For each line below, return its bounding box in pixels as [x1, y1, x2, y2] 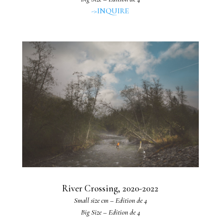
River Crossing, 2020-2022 [62, 183, 159, 194]
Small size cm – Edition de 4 [74, 196, 147, 205]
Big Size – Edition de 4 [80, 208, 140, 217]
